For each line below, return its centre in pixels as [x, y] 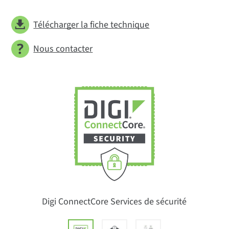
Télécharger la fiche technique [91, 25]
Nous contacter [63, 49]
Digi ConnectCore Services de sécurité [114, 202]
